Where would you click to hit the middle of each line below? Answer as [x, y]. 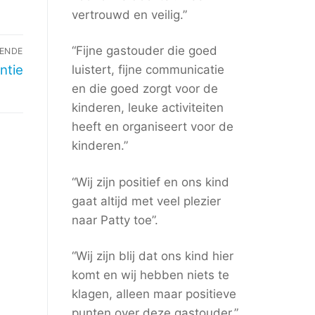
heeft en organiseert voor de [152, 127]
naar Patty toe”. [115, 220]
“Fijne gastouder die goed [144, 51]
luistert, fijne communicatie [148, 70]
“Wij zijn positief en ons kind [150, 182]
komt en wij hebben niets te [150, 275]
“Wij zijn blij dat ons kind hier [152, 256]
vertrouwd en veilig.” [129, 15]
